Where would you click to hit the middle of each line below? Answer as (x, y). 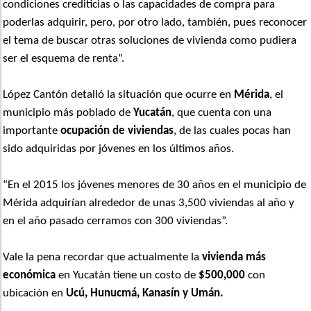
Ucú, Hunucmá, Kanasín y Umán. (145, 293)
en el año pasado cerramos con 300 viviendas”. (116, 221)
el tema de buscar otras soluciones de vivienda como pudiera (150, 40)
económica (30, 275)
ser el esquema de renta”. (64, 58)
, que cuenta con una (222, 112)
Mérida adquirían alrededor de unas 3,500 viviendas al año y (149, 203)
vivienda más (234, 257)
